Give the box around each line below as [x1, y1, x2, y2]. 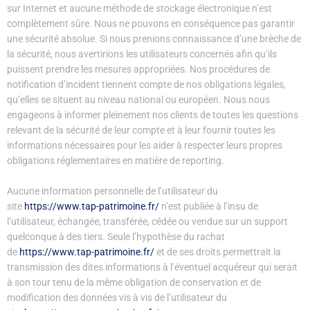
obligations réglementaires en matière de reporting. [7, 155, 224, 167]
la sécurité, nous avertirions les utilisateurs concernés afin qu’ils [7, 48, 277, 60]
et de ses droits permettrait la [154, 246, 281, 257]
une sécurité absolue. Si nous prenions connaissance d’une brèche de [7, 33, 301, 45]
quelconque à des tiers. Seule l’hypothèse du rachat [7, 230, 225, 242]
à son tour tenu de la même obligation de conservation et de [7, 276, 261, 288]
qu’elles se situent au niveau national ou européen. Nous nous [7, 94, 270, 106]
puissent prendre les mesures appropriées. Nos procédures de [7, 64, 270, 75]
